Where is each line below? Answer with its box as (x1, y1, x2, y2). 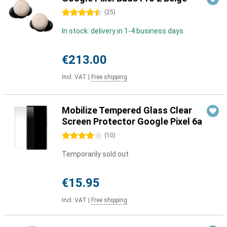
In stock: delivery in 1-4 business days (62, 27, 183, 35)
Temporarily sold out (62, 150, 129, 158)
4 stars (62, 132, 85, 140)
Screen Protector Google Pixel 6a (62, 116, 202, 127)
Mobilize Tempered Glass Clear (62, 105, 192, 116)
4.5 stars (62, 9, 91, 17)
